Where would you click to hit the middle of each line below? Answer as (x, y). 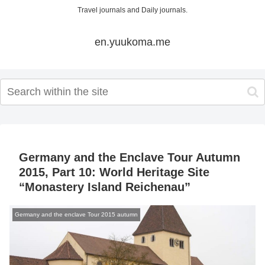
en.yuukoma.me (132, 42)
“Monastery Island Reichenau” (105, 187)
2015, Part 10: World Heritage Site (114, 172)
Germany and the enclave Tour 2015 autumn (76, 215)
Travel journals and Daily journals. (132, 10)
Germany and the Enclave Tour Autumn (130, 158)
